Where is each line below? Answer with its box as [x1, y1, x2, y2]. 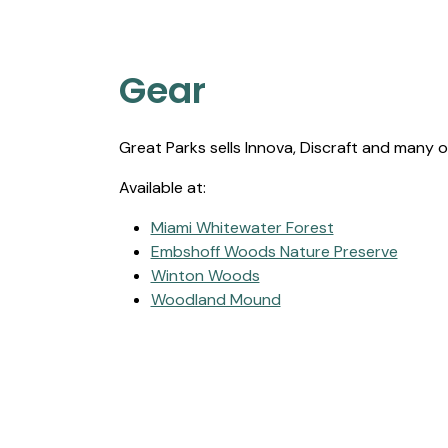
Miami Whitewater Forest [150, 217, 334, 238]
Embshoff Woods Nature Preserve [150, 241, 398, 262]
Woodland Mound [150, 289, 281, 310]
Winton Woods [150, 265, 260, 286]
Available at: [118, 177, 206, 198]
